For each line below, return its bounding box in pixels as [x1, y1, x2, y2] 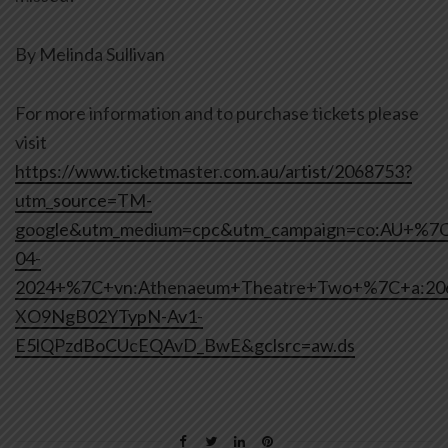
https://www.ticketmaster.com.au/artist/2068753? [15, 160, 412, 183]
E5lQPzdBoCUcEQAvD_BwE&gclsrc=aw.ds [15, 334, 355, 357]
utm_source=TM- [15, 189, 152, 212]
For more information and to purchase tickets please [15, 102, 419, 125]
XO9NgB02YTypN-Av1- [15, 305, 203, 328]
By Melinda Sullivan [15, 43, 165, 66]
